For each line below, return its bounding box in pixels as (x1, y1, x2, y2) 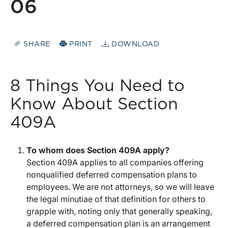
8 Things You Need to (10, 78, 185, 95)
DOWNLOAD (109, 41, 160, 48)
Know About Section (10, 96, 178, 113)
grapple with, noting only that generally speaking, (26, 206, 212, 217)
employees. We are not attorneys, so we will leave (26, 182, 214, 192)
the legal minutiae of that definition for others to (26, 194, 206, 205)
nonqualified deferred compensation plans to (26, 169, 197, 180)
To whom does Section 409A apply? (26, 145, 169, 156)
